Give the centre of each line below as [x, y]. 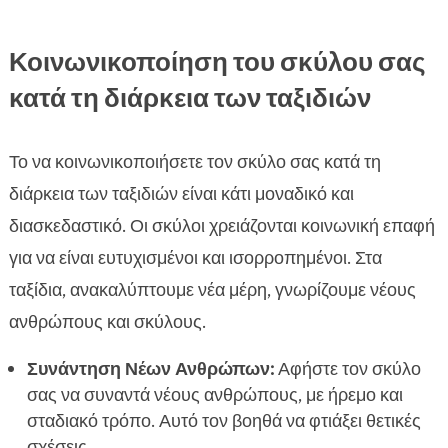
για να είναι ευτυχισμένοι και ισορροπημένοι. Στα [195, 258]
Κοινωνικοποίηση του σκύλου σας [217, 62]
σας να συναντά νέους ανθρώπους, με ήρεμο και [214, 395]
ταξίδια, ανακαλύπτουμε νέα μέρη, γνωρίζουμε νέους [212, 290]
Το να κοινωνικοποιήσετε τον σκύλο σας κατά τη [194, 162]
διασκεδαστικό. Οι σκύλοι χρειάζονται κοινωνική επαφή [221, 226]
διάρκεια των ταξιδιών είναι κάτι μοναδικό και [181, 194]
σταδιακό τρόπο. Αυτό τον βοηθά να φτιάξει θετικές [223, 421]
